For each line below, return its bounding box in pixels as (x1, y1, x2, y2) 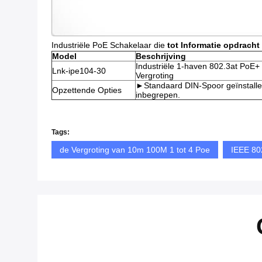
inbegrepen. (136, 90, 180, 99)
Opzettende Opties (52, 85, 122, 95)
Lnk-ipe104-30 (52, 66, 106, 75)
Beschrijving (136, 51, 186, 61)
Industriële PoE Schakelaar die (51, 40, 167, 50)
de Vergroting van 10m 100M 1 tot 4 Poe (60, 145, 210, 154)
